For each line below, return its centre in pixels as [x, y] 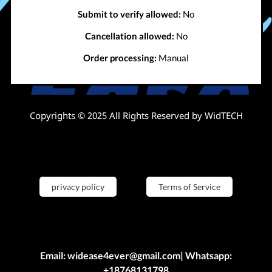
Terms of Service [190, 187]
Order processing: [120, 58]
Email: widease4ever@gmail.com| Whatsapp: [136, 255]
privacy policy [78, 187]
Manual [173, 58]
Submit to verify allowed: [129, 14]
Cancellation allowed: [129, 36]
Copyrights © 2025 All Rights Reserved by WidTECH [136, 115]
